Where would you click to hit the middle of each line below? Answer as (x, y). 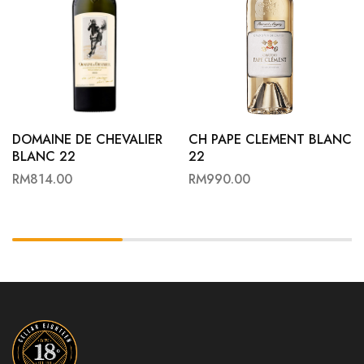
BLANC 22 (44, 156)
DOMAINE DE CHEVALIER (87, 139)
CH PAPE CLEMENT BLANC (270, 139)
